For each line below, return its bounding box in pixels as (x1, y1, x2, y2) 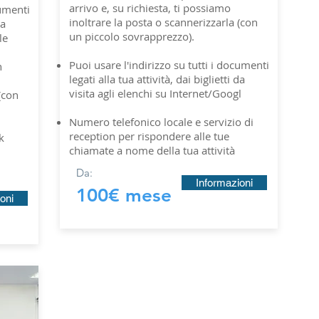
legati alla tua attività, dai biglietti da (69, 72, 245, 86)
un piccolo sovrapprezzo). (69, 29, 194, 43)
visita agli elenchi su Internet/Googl (69, 86, 241, 100)
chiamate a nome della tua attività (69, 143, 235, 157)
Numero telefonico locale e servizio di (69, 115, 253, 129)
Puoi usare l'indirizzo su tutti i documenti (69, 58, 269, 72)
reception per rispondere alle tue (69, 129, 229, 143)
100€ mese (76, 184, 172, 206)
